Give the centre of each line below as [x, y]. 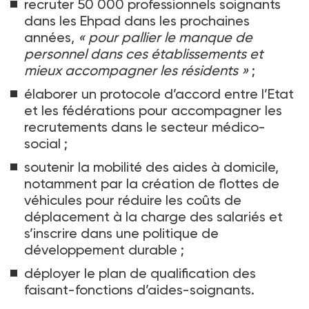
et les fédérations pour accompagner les [153, 111]
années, [51, 38]
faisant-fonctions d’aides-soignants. [139, 290]
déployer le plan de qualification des [140, 273]
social [42, 144]
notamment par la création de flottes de [152, 184]
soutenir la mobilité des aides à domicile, [151, 167]
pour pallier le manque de [170, 38]
